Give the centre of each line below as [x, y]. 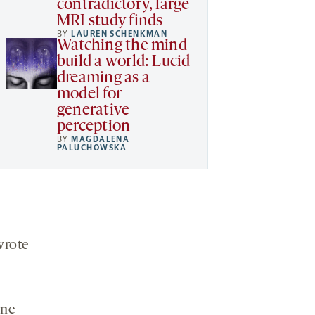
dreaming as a [103, 78]
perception [94, 127]
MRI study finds [110, 21]
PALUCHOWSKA [92, 147]
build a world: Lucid [124, 62]
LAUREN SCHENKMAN [120, 33]
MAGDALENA [101, 139]
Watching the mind [122, 46]
